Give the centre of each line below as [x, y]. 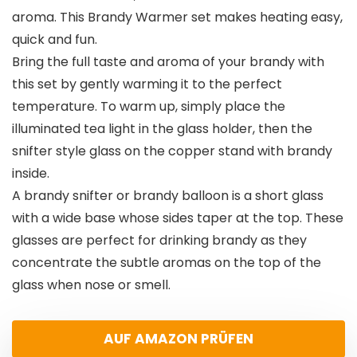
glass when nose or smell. [91, 285]
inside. [31, 174]
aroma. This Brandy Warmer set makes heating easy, [177, 18]
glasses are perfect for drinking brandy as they [159, 241]
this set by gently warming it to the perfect [147, 84]
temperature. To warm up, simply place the [149, 107]
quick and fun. [55, 40]
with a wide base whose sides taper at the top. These [178, 218]
